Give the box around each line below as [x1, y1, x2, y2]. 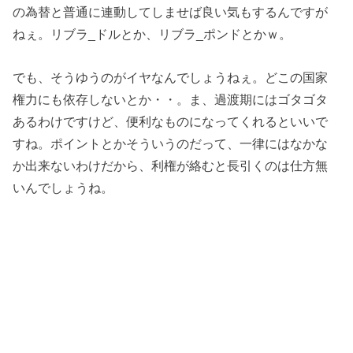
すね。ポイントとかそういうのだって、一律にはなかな [13, 136, 329, 150]
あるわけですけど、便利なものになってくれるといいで [13, 113, 329, 128]
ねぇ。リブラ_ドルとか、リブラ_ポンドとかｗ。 [13, 27, 292, 42]
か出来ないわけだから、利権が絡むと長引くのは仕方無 [13, 158, 329, 173]
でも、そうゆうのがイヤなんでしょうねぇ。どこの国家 [13, 69, 329, 84]
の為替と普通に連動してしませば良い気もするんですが [13, 5, 329, 20]
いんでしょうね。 [13, 180, 114, 195]
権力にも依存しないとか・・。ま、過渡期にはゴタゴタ [13, 91, 329, 106]
